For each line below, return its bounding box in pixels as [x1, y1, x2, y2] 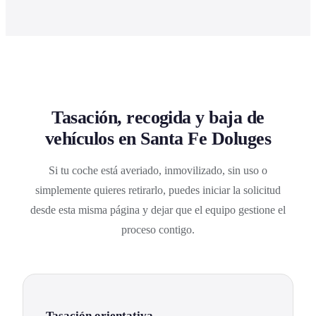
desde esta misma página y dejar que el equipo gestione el [30, 204, 286, 217]
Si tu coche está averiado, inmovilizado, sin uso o [49, 164, 267, 177]
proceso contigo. [121, 224, 195, 236]
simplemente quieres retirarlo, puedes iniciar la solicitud [35, 184, 281, 197]
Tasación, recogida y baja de [51, 107, 265, 128]
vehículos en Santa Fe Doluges [44, 128, 272, 150]
